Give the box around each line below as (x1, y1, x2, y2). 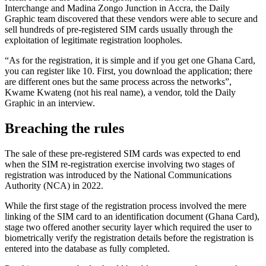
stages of (202, 159, 235, 169)
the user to (211, 221, 252, 232)
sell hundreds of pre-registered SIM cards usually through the (5, 24, 233, 34)
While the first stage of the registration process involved (5, 200, 214, 211)
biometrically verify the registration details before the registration (5, 232, 248, 243)
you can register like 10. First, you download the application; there (5, 65, 252, 76)
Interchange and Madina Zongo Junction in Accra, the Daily (5, 2, 230, 13)
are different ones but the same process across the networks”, (5, 76, 232, 87)
